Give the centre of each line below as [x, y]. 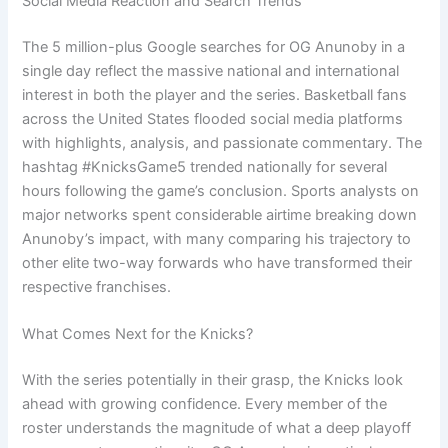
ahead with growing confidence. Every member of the [205, 404]
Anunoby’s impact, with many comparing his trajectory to [217, 238]
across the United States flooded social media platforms [213, 118]
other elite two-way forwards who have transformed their [217, 262]
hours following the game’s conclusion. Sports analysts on [221, 190]
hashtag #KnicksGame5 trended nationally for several [205, 166]
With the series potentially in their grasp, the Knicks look [213, 380]
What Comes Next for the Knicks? [138, 334]
